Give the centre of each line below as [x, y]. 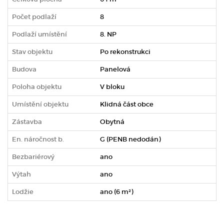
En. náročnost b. [38, 139]
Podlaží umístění [39, 34]
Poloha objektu [37, 86]
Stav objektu [32, 51]
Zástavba [27, 121]
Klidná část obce [127, 104]
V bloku [112, 86]
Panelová [115, 69]
